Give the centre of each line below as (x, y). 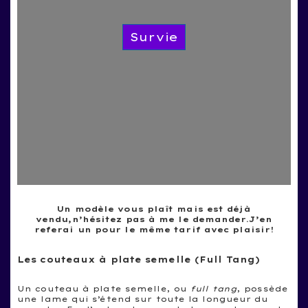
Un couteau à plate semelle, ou (104, 288)
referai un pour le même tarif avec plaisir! (154, 229)
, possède (263, 288)
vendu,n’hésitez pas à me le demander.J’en (154, 219)
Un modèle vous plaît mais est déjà (154, 209)
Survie (154, 37)
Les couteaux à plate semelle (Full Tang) (139, 259)
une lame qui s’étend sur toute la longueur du (143, 299)
